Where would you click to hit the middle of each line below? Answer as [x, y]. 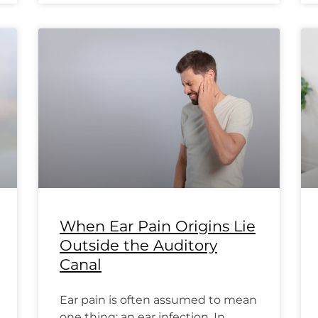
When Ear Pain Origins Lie [158, 226]
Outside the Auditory [138, 245]
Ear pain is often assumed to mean [158, 300]
